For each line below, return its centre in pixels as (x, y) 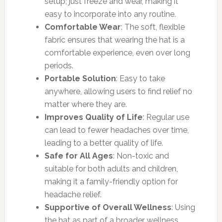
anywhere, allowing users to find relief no (118, 91)
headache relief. (73, 194)
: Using (183, 207)
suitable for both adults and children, (111, 168)
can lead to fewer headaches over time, (116, 130)
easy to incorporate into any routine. (110, 14)
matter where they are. (85, 104)
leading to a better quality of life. (104, 143)
